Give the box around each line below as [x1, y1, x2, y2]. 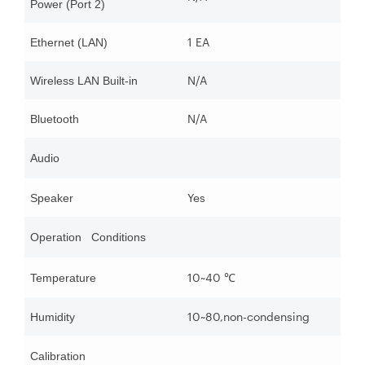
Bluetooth [30, 112, 79, 126]
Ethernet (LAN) [30, 36, 108, 50]
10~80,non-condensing [187, 310, 310, 324]
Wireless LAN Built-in [30, 74, 138, 88]
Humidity [30, 310, 75, 324]
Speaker [30, 191, 73, 205]
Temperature [30, 271, 96, 285]
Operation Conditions [30, 231, 146, 244]
